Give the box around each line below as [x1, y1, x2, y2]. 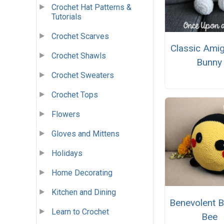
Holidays [51, 148, 82, 158]
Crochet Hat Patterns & [51, 2, 131, 12]
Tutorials [51, 12, 81, 22]
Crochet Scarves [51, 31, 109, 41]
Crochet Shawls [51, 51, 106, 61]
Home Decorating [51, 168, 112, 178]
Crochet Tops [51, 90, 98, 100]
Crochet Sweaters [51, 70, 114, 80]
